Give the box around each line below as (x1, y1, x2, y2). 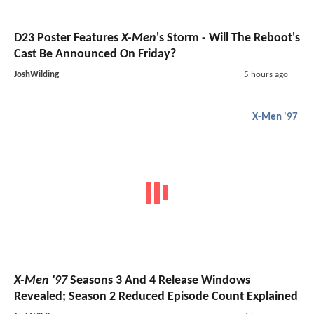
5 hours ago (243, 70, 288, 80)
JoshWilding (14, 70, 59, 80)
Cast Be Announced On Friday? (14, 48, 176, 62)
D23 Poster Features (14, 32, 121, 46)
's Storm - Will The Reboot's (156, 32, 300, 46)
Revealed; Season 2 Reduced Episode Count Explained (14, 289, 298, 303)
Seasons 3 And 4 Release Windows (67, 273, 250, 287)
